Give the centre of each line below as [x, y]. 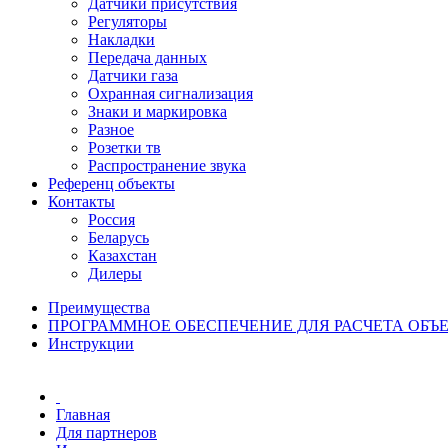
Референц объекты [111, 183]
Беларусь [118, 237]
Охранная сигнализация [170, 93]
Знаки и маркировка [157, 111]
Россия [111, 219]
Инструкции [91, 343]
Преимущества [99, 307]
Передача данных [147, 57]
